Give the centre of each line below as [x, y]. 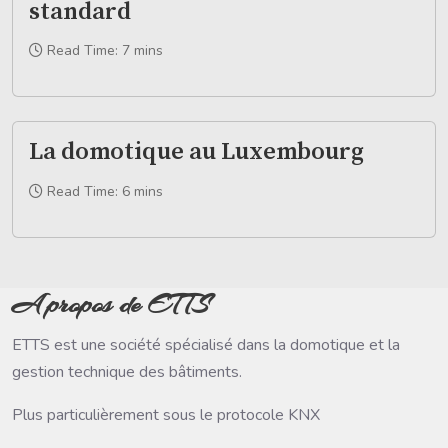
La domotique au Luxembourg [196, 152]
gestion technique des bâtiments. [127, 371]
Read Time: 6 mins [105, 191]
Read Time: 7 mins [105, 51]
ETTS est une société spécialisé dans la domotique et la [206, 344]
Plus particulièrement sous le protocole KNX [166, 414]
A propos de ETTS [110, 304]
